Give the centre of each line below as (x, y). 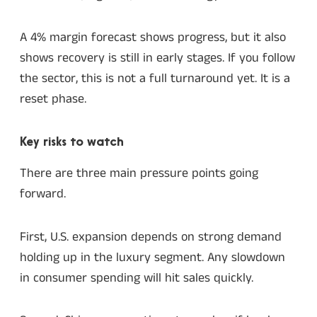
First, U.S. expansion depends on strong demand (151, 237)
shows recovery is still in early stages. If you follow (157, 58)
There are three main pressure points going (139, 174)
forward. (43, 194)
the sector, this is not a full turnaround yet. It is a (155, 79)
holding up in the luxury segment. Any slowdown (152, 257)
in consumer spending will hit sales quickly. (137, 278)
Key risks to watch (72, 142)
